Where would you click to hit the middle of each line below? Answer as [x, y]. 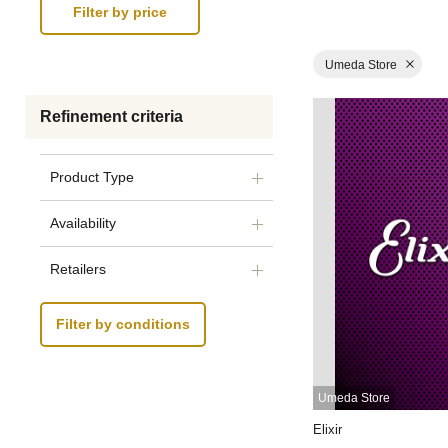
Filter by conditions [123, 324]
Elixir [327, 429]
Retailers [78, 269]
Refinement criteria [111, 116]
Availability [83, 223]
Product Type [92, 177]
